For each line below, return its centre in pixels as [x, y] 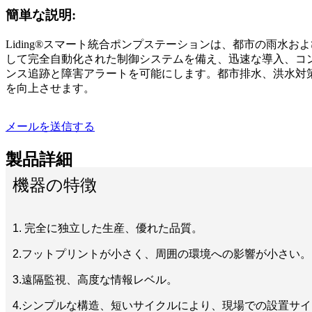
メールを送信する [50, 127]
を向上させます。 [50, 88]
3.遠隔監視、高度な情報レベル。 [95, 279]
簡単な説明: [41, 15]
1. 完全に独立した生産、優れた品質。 [108, 228]
